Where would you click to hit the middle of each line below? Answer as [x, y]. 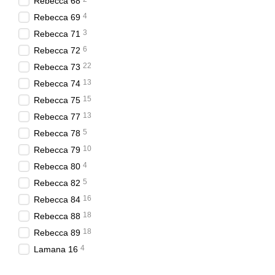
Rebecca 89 [57, 233]
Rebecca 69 [57, 17]
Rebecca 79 [57, 150]
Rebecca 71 [57, 34]
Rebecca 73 [57, 67]
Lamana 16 [56, 249]
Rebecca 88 [57, 216]
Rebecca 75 [57, 100]
